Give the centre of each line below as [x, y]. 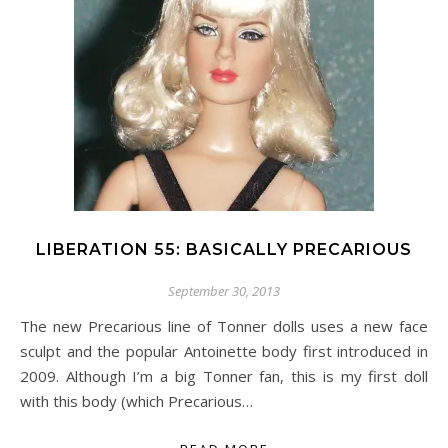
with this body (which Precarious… [136, 401]
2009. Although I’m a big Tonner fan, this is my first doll [224, 376]
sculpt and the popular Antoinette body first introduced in [224, 351]
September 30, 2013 [224, 291]
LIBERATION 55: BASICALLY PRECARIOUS [224, 249]
